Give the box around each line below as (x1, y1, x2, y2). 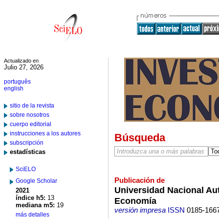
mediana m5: (16, 201, 55, 209)
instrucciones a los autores (10, 130, 81, 137)
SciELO (16, 166, 36, 173)
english (4, 85, 23, 92)
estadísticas (10, 148, 45, 155)
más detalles (16, 211, 49, 218)
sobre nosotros (10, 111, 49, 118)
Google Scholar (16, 177, 57, 184)
